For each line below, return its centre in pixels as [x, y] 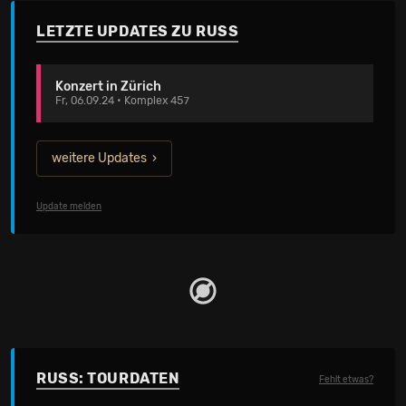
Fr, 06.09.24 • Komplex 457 [122, 101]
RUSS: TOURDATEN [108, 378]
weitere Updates [99, 158]
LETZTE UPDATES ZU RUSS [138, 31]
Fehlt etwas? [346, 380]
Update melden [69, 207]
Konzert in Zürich [108, 87]
